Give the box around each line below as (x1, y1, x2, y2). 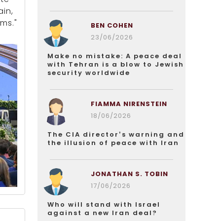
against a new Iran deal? (47, 208, 157, 218)
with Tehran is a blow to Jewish (47, 60, 184, 69)
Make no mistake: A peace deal (47, 51, 182, 61)
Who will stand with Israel (47, 200, 160, 209)
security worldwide (47, 68, 130, 77)
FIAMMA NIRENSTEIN (90, 99, 167, 109)
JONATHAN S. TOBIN (90, 169, 168, 179)
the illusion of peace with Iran (47, 138, 179, 147)
